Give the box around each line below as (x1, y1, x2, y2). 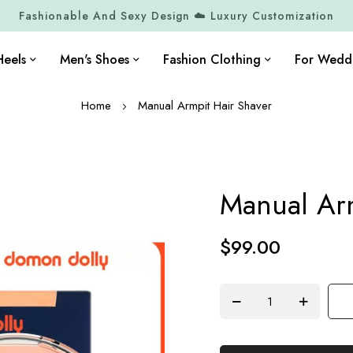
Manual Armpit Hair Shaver (138, 97, 272, 114)
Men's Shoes (60, 50, 129, 69)
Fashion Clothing (163, 50, 261, 69)
